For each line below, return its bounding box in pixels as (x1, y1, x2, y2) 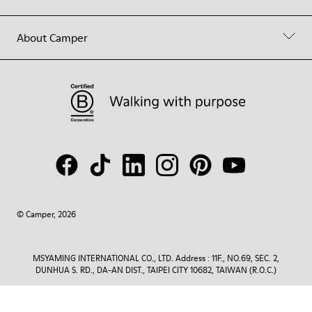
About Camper (17, 30, 88, 45)
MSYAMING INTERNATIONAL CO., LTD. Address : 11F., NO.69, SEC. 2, (33, 252, 279, 264)
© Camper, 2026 (17, 208, 76, 220)
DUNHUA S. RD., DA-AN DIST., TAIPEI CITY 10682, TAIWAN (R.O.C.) (36, 264, 276, 276)
